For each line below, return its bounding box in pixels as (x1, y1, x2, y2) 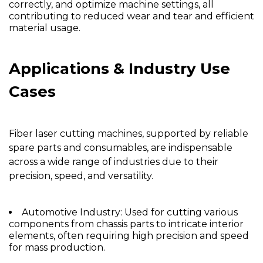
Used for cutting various (122, 207, 238, 218)
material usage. (9, 22, 80, 34)
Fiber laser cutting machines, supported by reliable (9, 128, 248, 140)
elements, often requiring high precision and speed (9, 230, 249, 242)
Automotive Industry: (22, 207, 122, 218)
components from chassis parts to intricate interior (9, 218, 244, 230)
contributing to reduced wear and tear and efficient (9, 11, 254, 22)
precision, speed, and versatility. (9, 170, 153, 182)
